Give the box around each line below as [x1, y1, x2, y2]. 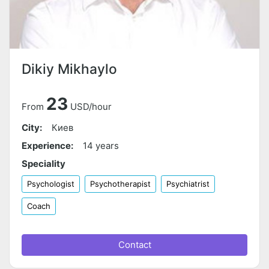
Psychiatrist [166, 179, 210, 189]
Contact [118, 239, 151, 251]
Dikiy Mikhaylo [22, 61, 117, 77]
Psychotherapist [90, 179, 151, 189]
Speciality [22, 158, 65, 170]
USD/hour [70, 101, 112, 113]
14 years [83, 140, 119, 152]
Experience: [22, 140, 73, 152]
